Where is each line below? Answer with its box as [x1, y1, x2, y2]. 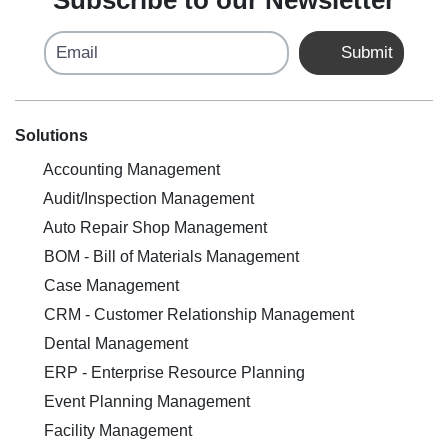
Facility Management [40, 422, 192, 439]
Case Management [40, 277, 179, 294]
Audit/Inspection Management [40, 190, 254, 207]
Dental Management [40, 335, 188, 352]
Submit [336, 43, 394, 62]
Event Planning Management [40, 393, 250, 410]
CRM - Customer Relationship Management [40, 306, 354, 323]
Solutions [15, 127, 88, 144]
